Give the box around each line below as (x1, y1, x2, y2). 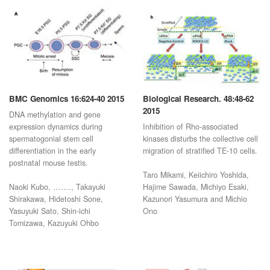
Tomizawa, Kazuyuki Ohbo (9, 228, 99, 239)
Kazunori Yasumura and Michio (142, 204, 247, 215)
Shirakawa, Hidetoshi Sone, (9, 204, 103, 215)
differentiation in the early (9, 155, 96, 167)
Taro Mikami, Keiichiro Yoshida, (142, 180, 249, 191)
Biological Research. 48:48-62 (142, 103, 254, 115)
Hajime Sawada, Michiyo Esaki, (142, 192, 249, 203)
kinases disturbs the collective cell (142, 143, 258, 155)
